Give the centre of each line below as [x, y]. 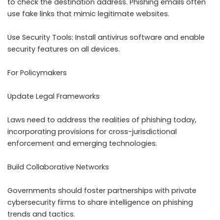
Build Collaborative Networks [58, 167]
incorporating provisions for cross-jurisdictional [92, 132]
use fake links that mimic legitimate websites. [88, 14]
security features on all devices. [64, 49]
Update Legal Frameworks [54, 96]
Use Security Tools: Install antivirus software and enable [106, 38]
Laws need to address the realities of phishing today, [102, 120]
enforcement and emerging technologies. [82, 144]
